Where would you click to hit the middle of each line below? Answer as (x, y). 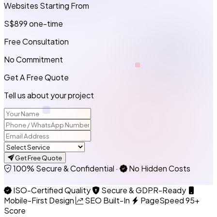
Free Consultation (36, 41)
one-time (46, 23)
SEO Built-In (107, 200)
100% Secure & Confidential (64, 168)
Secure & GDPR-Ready (143, 190)
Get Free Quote (38, 157)
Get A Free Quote (36, 77)
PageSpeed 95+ (169, 200)
